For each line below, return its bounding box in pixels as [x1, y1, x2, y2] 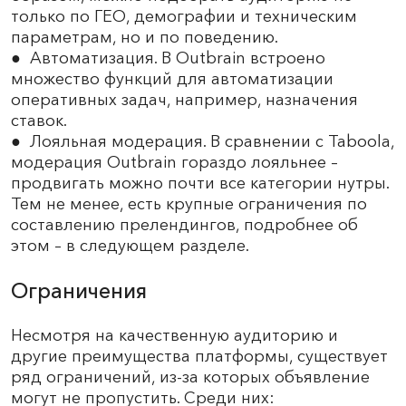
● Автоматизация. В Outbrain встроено [11, 47, 325, 68]
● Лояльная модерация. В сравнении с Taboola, [11, 130, 394, 151]
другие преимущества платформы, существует [11, 345, 388, 366]
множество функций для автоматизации [11, 68, 333, 89]
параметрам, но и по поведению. [11, 26, 278, 47]
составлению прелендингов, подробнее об [11, 214, 358, 235]
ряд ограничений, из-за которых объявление [11, 366, 370, 387]
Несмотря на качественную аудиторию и [11, 324, 338, 345]
